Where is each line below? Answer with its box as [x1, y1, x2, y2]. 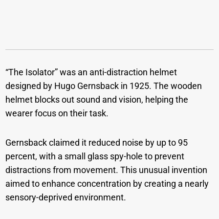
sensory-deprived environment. [5, 192, 129, 203]
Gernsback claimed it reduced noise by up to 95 [5, 137, 188, 148]
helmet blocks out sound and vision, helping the [5, 94, 189, 105]
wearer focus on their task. [5, 108, 111, 119]
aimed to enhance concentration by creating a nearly [5, 178, 209, 189]
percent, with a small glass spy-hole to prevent [5, 151, 185, 162]
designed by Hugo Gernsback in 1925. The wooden [5, 81, 202, 91]
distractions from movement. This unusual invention [5, 165, 208, 175]
